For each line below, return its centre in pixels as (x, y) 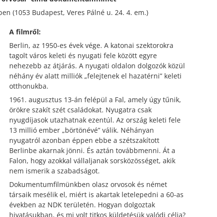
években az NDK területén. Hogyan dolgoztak (82, 204)
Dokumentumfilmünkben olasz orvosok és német (88, 184)
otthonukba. (30, 86)
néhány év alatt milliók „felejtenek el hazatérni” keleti (95, 76)
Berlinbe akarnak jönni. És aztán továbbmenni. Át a (92, 150)
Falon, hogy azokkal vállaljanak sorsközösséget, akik (92, 160)
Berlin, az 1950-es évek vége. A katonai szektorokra (91, 45)
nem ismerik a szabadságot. (54, 170)
